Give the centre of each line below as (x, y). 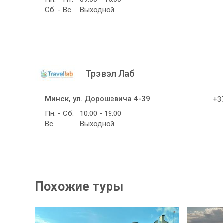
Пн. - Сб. (59, 114)
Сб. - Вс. (59, 10)
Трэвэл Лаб (109, 74)
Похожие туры (79, 187)
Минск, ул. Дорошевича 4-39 (98, 99)
